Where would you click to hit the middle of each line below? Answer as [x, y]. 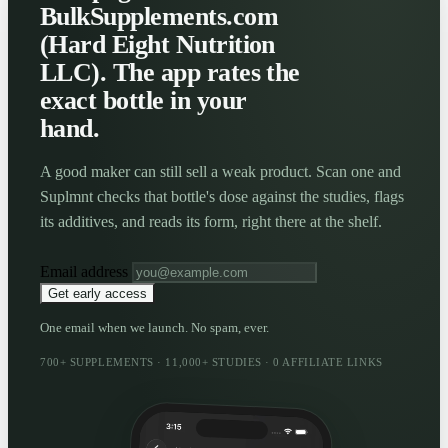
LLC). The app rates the [170, 72]
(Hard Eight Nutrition [157, 44]
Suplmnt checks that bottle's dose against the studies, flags [222, 196]
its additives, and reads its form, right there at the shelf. [211, 221]
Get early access [97, 293]
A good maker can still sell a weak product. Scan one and [220, 171]
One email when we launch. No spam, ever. [154, 327]
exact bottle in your [143, 100]
